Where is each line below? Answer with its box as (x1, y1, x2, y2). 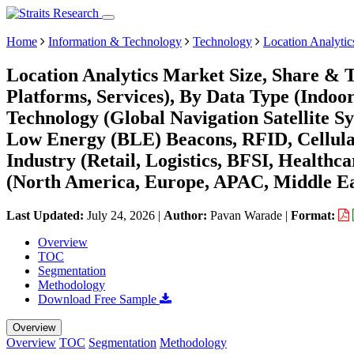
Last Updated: (6, 208, 87, 222)
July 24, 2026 (87, 208, 155, 222)
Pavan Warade (210, 208, 282, 222)
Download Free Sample (38, 292, 160, 306)
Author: (164, 208, 210, 222)
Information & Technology (48, 35, 182, 48)
